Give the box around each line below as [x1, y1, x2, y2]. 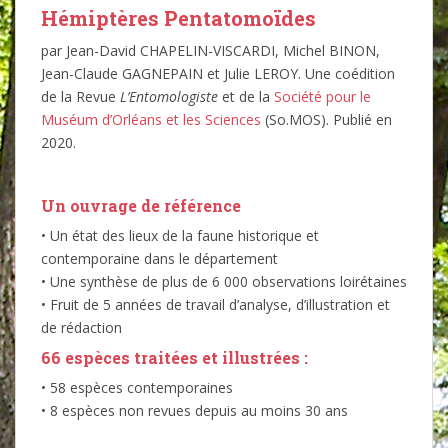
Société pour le [274, 86, 371, 106]
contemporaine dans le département [41, 248, 278, 268]
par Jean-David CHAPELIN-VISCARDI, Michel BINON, [41, 40, 380, 60]
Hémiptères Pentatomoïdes [41, 4, 316, 31]
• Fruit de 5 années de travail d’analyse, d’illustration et [41, 294, 390, 314]
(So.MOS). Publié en [261, 109, 392, 129]
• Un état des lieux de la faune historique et [41, 225, 319, 245]
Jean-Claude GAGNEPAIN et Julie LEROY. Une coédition [41, 63, 395, 83]
